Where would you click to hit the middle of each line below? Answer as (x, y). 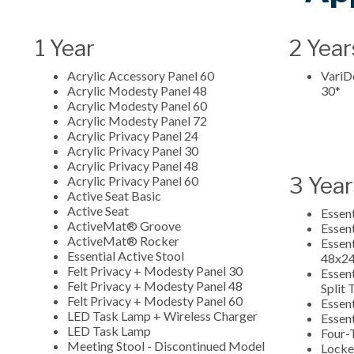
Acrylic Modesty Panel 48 (138, 90)
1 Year (65, 48)
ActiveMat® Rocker (124, 240)
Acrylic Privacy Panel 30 (134, 150)
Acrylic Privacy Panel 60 (134, 180)
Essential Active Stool (126, 255)
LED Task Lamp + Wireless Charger (164, 315)
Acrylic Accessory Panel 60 (141, 75)
